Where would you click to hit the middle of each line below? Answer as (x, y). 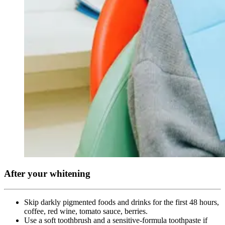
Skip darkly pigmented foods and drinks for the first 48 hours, (122, 202)
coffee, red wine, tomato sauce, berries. (86, 211)
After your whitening (47, 174)
